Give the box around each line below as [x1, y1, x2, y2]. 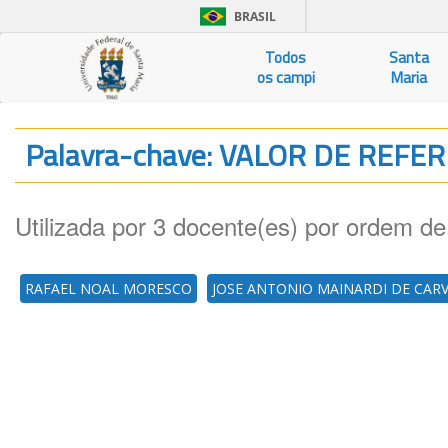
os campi [256, 66, 315, 89]
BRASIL [234, 8, 276, 25]
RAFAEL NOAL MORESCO [25, 279, 192, 298]
